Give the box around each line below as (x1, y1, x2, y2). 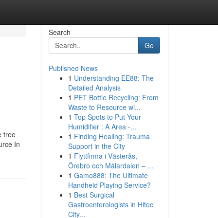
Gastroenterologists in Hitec (68, 200, 153, 209)
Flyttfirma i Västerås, (73, 151, 137, 161)
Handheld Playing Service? (68, 180, 151, 190)
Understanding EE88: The (73, 73, 154, 83)
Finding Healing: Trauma (73, 131, 150, 141)
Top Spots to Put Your (73, 112, 141, 122)
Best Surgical (73, 190, 114, 200)
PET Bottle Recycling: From (73, 92, 159, 102)
